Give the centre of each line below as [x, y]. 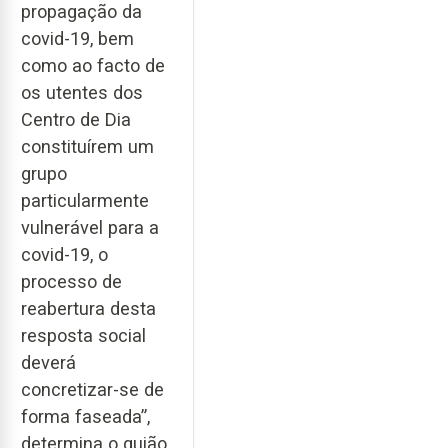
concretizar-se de [92, 389]
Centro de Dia [76, 119]
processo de [71, 281]
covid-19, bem [77, 38]
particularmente [85, 200]
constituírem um [87, 146]
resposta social [83, 335]
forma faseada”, [85, 416]
